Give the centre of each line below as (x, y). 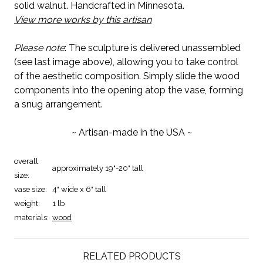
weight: (27, 203)
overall (26, 161)
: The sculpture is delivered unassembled (153, 48)
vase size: (31, 189)
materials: (31, 217)
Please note (39, 48)
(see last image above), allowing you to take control (126, 62)
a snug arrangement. (58, 104)
